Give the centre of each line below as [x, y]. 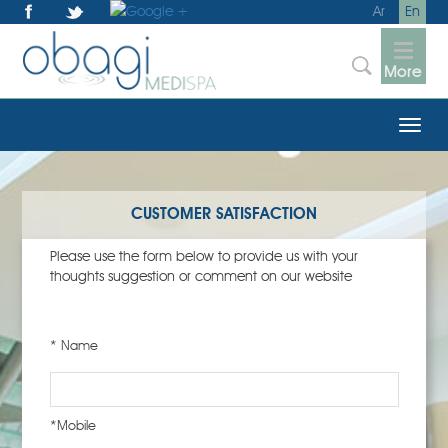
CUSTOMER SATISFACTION [224, 215]
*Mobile [72, 427]
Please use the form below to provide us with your [203, 257]
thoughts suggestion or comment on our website [200, 277]
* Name [73, 347]
